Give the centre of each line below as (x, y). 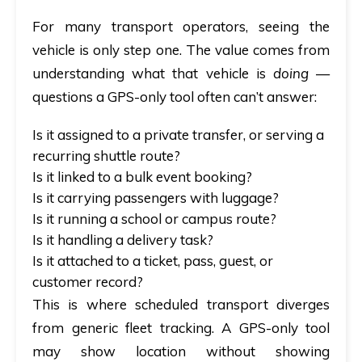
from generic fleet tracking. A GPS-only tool (181, 328)
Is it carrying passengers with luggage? (156, 198)
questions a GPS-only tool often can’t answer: (175, 97)
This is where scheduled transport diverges (181, 305)
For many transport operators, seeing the (181, 27)
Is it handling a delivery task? (123, 240)
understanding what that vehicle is (153, 74)
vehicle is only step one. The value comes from (181, 50)
